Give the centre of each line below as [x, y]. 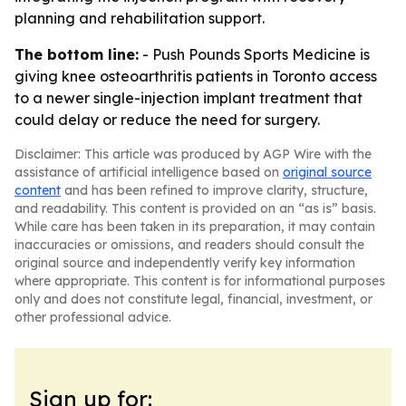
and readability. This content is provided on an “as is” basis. [195, 208]
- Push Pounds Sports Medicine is [254, 54]
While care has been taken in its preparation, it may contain [195, 227]
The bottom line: [77, 54]
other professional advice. [93, 317]
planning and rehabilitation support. [140, 18]
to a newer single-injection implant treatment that [188, 98]
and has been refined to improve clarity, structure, [214, 190]
